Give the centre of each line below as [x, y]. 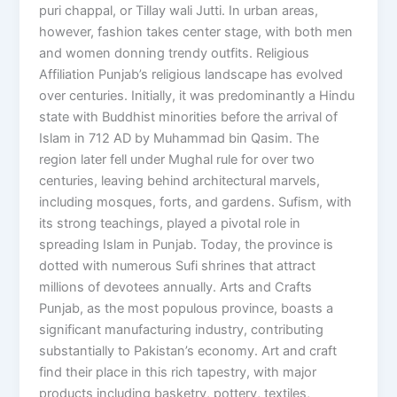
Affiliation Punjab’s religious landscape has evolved [191, 75]
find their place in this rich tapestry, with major [178, 373]
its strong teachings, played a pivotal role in [170, 224]
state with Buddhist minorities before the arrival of [189, 117]
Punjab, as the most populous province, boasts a [187, 309]
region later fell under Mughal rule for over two [177, 160]
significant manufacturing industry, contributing [182, 330]
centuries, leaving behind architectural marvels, [180, 181]
